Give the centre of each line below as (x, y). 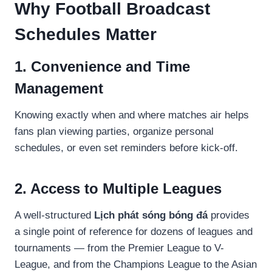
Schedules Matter (86, 34)
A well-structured (54, 215)
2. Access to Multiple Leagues (118, 188)
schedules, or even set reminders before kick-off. (126, 148)
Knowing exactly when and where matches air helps (132, 115)
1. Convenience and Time (102, 66)
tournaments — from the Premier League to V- (119, 248)
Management (59, 88)
